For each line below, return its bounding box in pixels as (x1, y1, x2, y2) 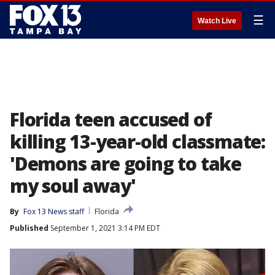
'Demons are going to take (10, 151, 241, 176)
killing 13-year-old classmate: (10, 129, 265, 154)
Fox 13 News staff (23, 206, 84, 217)
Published (10, 223, 48, 233)
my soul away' (10, 173, 136, 198)
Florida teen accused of (10, 107, 212, 132)
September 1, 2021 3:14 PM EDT (48, 223, 160, 233)
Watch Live (198, 17, 236, 25)
